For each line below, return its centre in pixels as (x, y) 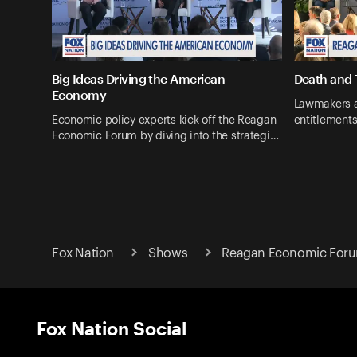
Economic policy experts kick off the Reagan (164, 120)
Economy (79, 95)
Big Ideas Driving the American (139, 79)
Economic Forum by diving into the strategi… (165, 136)
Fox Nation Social (112, 328)
